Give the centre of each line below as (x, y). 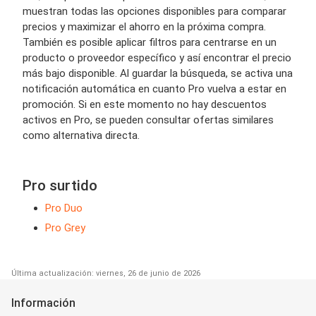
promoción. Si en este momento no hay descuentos (145, 104)
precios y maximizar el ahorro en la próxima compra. (144, 26)
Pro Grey (65, 227)
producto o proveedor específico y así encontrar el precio (157, 57)
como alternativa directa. (81, 135)
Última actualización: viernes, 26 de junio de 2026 (106, 273)
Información (43, 303)
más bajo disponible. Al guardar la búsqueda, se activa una (158, 73)
